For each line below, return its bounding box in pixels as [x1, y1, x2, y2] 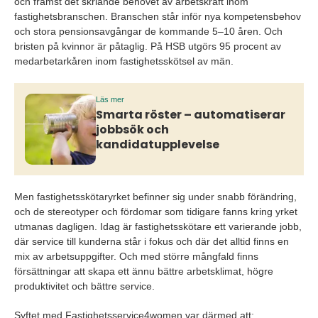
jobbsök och [96, 121, 169, 138]
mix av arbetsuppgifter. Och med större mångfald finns [14, 251, 258, 263]
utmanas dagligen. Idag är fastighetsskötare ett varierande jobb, [14, 221, 302, 233]
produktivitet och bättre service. [14, 280, 155, 292]
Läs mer [96, 95, 124, 104]
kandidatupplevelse [96, 136, 219, 153]
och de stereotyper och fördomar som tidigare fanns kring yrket [14, 206, 297, 218]
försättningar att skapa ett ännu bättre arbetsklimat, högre [14, 265, 273, 278]
